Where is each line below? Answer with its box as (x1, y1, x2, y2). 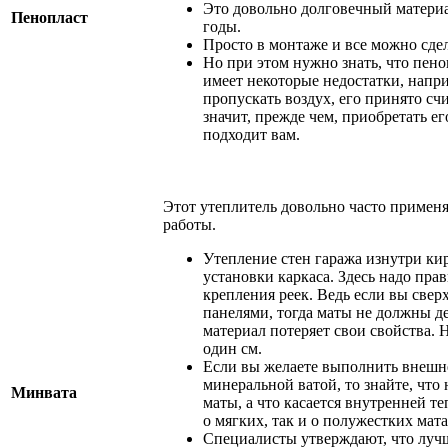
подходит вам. (203, 126, 300, 144)
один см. (203, 340, 262, 358)
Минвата (11, 384, 77, 402)
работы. (163, 216, 216, 234)
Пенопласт (11, 9, 88, 27)
